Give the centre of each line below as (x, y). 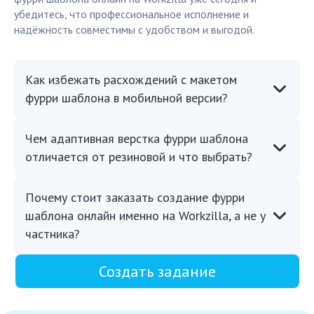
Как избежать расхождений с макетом (131, 80)
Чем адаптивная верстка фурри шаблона (137, 139)
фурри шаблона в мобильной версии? (127, 98)
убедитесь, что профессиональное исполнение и (131, 14)
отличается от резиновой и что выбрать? (139, 157)
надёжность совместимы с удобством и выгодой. (134, 30)
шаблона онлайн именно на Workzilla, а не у (145, 216)
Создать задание (157, 272)
